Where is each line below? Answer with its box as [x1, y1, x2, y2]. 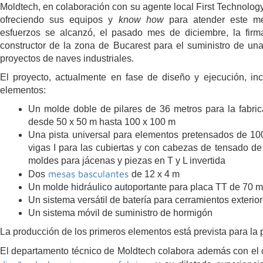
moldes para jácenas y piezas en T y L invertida [28, 155, 225, 166]
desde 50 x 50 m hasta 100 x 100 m [28, 116, 176, 127]
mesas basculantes [45, 168, 131, 179]
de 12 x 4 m [131, 168, 180, 179]
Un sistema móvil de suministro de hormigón [28, 207, 213, 218]
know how [118, 14, 164, 25]
